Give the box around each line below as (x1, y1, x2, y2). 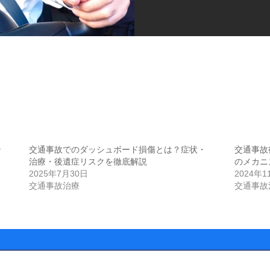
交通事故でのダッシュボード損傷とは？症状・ (29, 144, 207, 154)
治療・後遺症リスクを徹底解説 (29, 156, 148, 166)
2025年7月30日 (29, 168, 89, 178)
